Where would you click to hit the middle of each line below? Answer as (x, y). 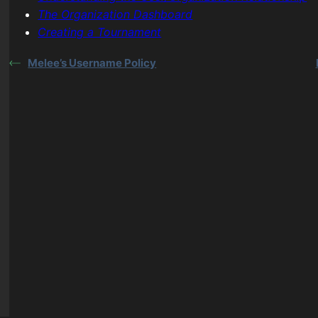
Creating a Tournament (100, 32)
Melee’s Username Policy (92, 62)
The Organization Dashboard (115, 14)
